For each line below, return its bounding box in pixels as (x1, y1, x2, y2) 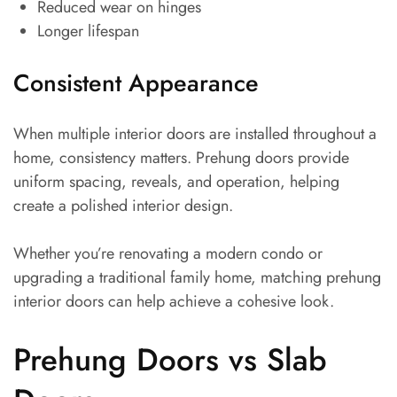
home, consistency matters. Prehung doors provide (13, 146, 349, 170)
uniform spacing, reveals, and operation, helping (13, 170, 339, 194)
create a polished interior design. (13, 194, 233, 218)
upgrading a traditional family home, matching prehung (13, 266, 381, 290)
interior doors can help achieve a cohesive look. (13, 290, 334, 314)
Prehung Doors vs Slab (13, 338, 327, 383)
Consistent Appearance (13, 66, 259, 101)
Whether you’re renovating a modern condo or (13, 242, 323, 266)
